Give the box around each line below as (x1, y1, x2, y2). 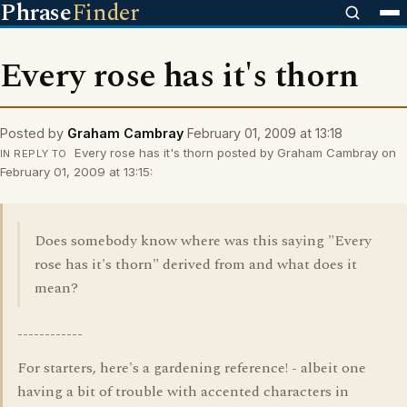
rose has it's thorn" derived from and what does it (35, 253, 357, 275)
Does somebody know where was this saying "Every (35, 230, 372, 252)
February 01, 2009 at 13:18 (187, 125, 342, 141)
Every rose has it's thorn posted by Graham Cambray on (70, 145, 396, 160)
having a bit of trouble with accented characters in (17, 381, 349, 402)
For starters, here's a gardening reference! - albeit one (17, 357, 366, 379)
